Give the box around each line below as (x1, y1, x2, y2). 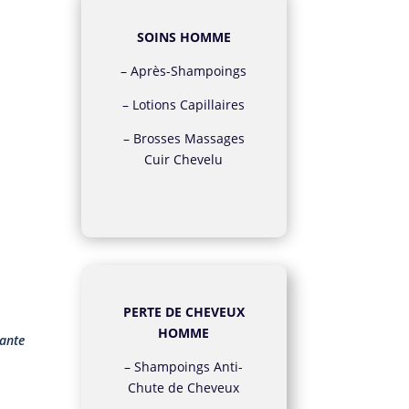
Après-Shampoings (131, 62, 247, 80)
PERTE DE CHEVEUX (122, 302, 245, 320)
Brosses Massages (132, 130, 245, 148)
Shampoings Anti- (134, 357, 244, 375)
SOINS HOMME (136, 28, 231, 47)
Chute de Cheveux (128, 378, 240, 396)
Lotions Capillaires (132, 96, 246, 114)
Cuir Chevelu (144, 151, 224, 169)
